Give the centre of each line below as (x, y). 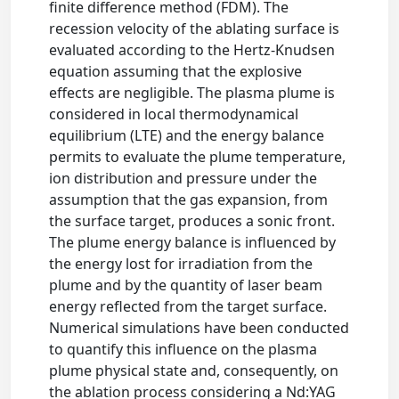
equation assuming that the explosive (176, 71)
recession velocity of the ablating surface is (195, 28)
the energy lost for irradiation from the (181, 264)
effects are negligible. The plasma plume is (192, 93)
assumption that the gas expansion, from (189, 199)
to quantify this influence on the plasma (183, 349)
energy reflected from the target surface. (188, 306)
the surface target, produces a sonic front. (192, 221)
